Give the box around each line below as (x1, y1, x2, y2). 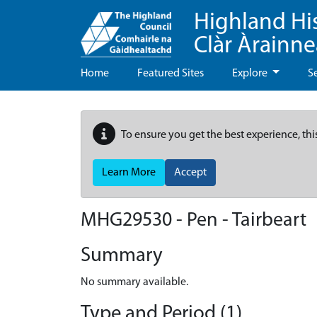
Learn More (102, 167, 156, 178)
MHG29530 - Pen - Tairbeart (81, 211, 306, 231)
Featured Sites (137, 68, 204, 79)
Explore (232, 68, 270, 79)
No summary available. (81, 277, 188, 288)
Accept (174, 167, 207, 178)
